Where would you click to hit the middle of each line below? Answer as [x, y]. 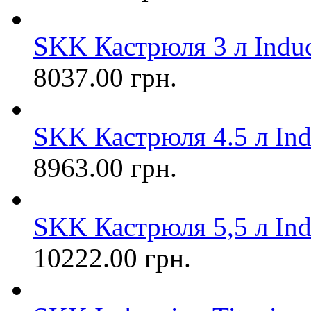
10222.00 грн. [112, 258]
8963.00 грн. [105, 168]
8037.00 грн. [105, 78]
